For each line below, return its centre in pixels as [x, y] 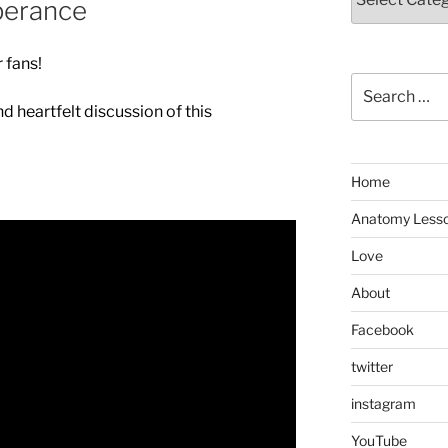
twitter [371, 366]
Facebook [382, 329]
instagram [383, 403]
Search [373, 82]
